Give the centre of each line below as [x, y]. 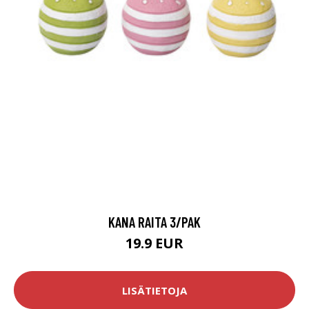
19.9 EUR [154, 243]
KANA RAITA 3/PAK [154, 222]
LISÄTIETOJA [154, 290]
